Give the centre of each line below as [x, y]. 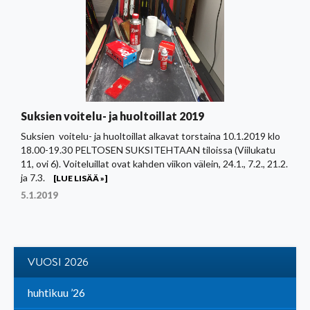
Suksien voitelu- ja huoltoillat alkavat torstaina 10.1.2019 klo [151, 136]
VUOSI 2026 [58, 263]
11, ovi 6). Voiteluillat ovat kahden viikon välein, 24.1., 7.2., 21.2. [154, 164]
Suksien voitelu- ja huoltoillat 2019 [112, 116]
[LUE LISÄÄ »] [80, 179]
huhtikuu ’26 [56, 293]
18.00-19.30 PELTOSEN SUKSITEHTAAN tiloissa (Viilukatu [148, 150]
